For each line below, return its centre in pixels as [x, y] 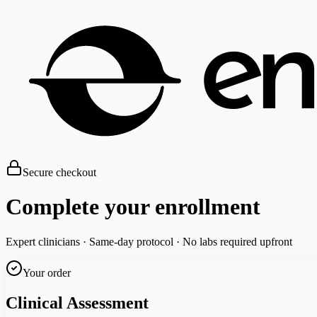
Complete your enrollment [133, 207]
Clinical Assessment [77, 302]
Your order [47, 272]
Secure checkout [59, 172]
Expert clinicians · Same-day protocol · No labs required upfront [149, 241]
